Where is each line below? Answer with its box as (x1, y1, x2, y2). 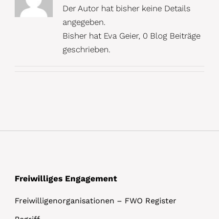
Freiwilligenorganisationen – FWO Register (15, 196, 176, 205)
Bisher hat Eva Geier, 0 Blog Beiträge (62, 30, 200, 41)
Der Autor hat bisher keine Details (62, 3, 191, 13)
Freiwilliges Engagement (15, 173, 117, 183)
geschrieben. (62, 44, 110, 54)
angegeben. (62, 17, 106, 27)
